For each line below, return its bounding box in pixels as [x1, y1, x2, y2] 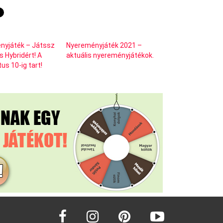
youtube [161, 206, 183, 213]
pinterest [128, 206, 152, 213]
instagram [96, 206, 123, 213]
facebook [66, 206, 92, 213]
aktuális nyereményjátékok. [66, 51, 154, 59]
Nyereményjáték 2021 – [66, 41, 142, 49]
